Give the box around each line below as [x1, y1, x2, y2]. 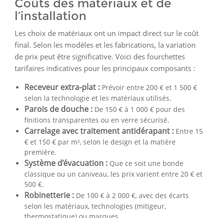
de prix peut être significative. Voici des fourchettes [15, 52, 185, 62]
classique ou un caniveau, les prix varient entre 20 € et [24, 169, 202, 179]
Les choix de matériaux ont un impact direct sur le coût [15, 28, 199, 38]
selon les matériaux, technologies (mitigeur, [24, 201, 166, 211]
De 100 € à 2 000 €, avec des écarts [74, 191, 189, 200]
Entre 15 [174, 127, 203, 136]
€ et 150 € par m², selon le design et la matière [24, 137, 176, 147]
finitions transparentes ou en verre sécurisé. [24, 115, 169, 125]
